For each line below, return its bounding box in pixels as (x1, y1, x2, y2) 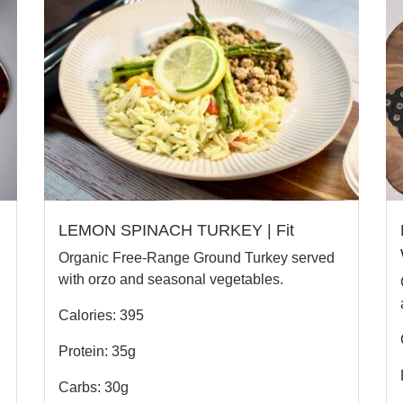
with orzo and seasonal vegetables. (58, 271, 283, 287)
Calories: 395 (58, 307, 144, 323)
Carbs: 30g (58, 379, 129, 395)
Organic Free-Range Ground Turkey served (58, 249, 335, 265)
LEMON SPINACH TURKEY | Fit (58, 220, 294, 239)
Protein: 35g (58, 343, 136, 359)
